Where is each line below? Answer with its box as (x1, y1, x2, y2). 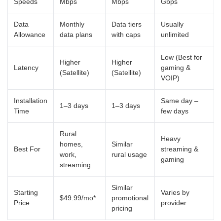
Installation (14, 96, 47, 105)
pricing (111, 204, 132, 212)
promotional (111, 193, 148, 202)
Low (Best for (161, 53, 202, 61)
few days (161, 107, 188, 115)
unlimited (161, 30, 189, 38)
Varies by (161, 188, 189, 196)
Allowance (14, 30, 45, 38)
